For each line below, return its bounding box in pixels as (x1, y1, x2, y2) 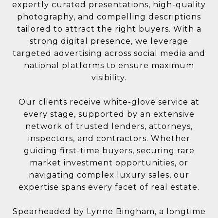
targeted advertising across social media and (13, 49, 205, 58)
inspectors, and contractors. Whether (28, 133, 190, 143)
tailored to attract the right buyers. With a (17, 24, 201, 34)
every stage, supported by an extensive (23, 109, 195, 119)
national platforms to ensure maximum (24, 61, 194, 70)
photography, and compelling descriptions (17, 12, 201, 21)
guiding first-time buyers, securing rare (23, 145, 195, 155)
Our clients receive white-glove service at (18, 97, 200, 107)
